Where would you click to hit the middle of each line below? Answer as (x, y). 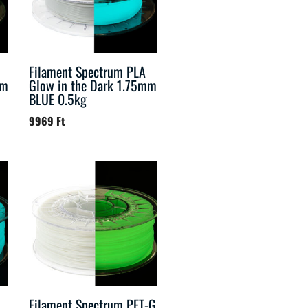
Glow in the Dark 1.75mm (93, 85)
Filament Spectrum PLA (88, 71)
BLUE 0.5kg (58, 99)
